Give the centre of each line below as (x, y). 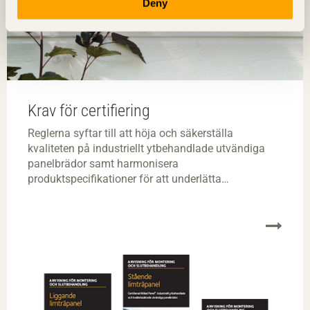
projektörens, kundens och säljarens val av (131, 194)
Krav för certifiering (89, 110)
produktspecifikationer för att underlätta (125, 179)
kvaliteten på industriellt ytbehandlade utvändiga (146, 148)
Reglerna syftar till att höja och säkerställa (130, 133)
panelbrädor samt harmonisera (103, 163)
